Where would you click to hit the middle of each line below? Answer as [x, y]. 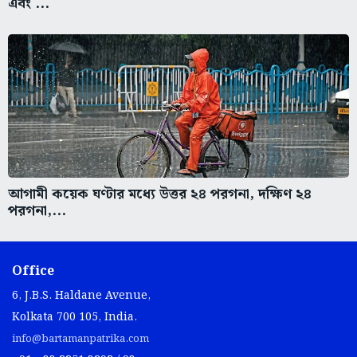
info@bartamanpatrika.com [80, 339]
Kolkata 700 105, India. [75, 318]
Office [33, 272]
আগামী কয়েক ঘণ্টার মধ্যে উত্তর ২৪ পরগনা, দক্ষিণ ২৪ [160, 194]
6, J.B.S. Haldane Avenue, [81, 296]
